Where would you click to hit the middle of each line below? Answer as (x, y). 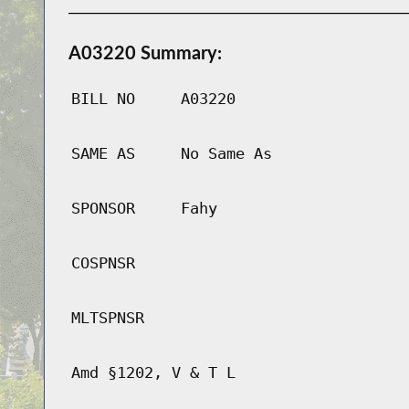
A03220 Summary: (145, 52)
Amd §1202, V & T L (153, 373)
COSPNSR (103, 263)
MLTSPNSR (107, 318)
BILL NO (103, 99)
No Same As (226, 154)
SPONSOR (103, 209)
